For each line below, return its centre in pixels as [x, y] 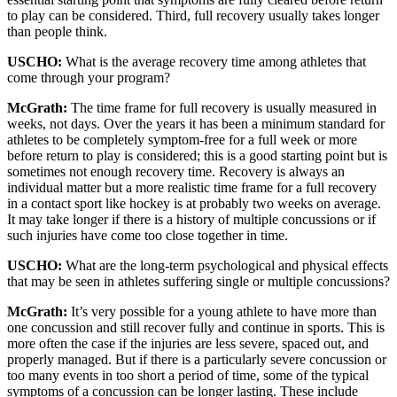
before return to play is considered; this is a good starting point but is [197, 156]
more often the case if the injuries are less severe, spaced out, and [188, 344]
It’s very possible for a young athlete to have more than [222, 312]
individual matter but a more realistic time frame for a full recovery [192, 188]
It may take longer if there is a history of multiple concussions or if [191, 220]
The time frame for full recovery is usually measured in [222, 108]
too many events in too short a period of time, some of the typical [188, 376]
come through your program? [89, 78]
